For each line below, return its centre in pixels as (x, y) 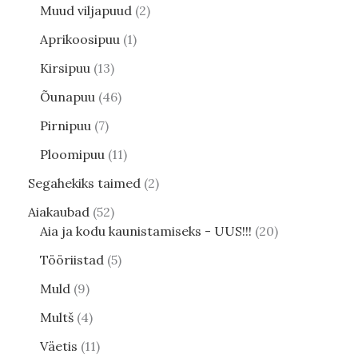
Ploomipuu (72, 155)
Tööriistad (72, 260)
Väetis (59, 346)
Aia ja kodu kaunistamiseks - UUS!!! (146, 231)
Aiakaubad (59, 212)
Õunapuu (68, 97)
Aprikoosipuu (80, 40)
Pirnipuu (66, 126)
